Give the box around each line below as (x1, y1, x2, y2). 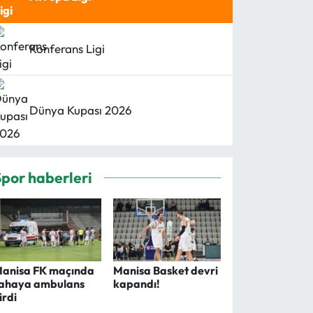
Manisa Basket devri (112, 263, 218, 278)
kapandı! (112, 277, 160, 291)
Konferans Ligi (29, 41, 105, 57)
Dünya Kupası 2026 (29, 103, 133, 118)
